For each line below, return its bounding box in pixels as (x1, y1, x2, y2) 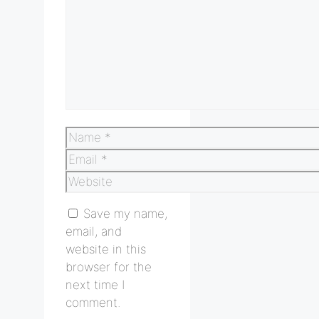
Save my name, (83, 206, 167, 221)
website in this (66, 241, 146, 256)
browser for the (66, 259, 152, 274)
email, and (66, 224, 122, 239)
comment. (66, 295, 120, 310)
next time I (66, 277, 125, 292)
